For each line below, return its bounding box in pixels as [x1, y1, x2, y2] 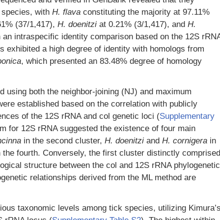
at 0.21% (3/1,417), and [97, 20, 188, 29]
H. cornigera [162, 136, 207, 145]
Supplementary [160, 111, 215, 121]
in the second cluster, [21, 136, 105, 145]
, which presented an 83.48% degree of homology [21, 56, 202, 66]
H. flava [52, 7, 81, 17]
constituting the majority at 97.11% [81, 7, 210, 17]
